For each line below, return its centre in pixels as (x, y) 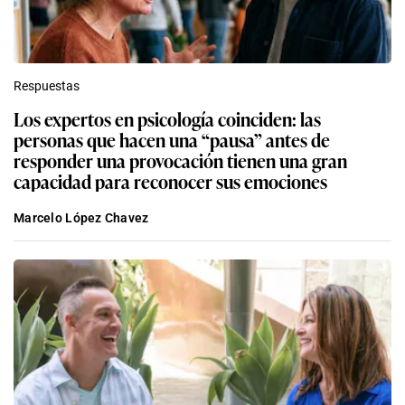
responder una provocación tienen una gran (180, 160)
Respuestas (47, 85)
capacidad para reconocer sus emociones (170, 180)
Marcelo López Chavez (81, 217)
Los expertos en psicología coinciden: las (167, 118)
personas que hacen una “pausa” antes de (172, 139)
